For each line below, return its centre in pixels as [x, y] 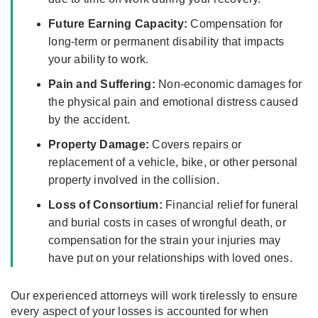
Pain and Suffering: [102, 84]
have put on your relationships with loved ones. [170, 258]
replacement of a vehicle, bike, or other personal [173, 163]
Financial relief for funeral [230, 205]
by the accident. [89, 120]
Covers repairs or [196, 145]
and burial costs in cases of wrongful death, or [167, 223]
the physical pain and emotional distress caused [173, 102]
